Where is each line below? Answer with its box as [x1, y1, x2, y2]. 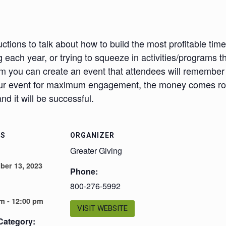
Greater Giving [70, 145, 122, 157]
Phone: [70, 165, 98, 178]
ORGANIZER [70, 131, 115, 140]
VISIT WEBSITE [77, 204, 128, 213]
